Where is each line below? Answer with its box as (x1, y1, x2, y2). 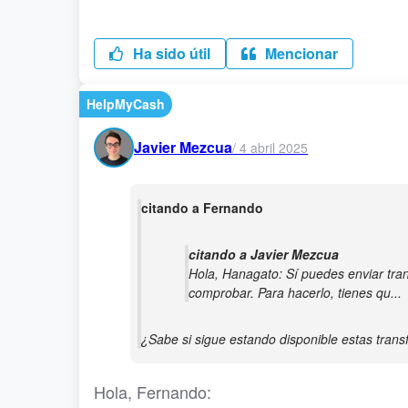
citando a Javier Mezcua (189, 245, 339, 263)
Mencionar (261, 43, 338, 64)
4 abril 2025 (240, 138, 308, 157)
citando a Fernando (141, 199, 263, 217)
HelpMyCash (87, 95, 165, 113)
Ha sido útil (129, 43, 210, 64)
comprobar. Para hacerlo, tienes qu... (189, 283, 402, 301)
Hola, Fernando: (94, 380, 211, 403)
